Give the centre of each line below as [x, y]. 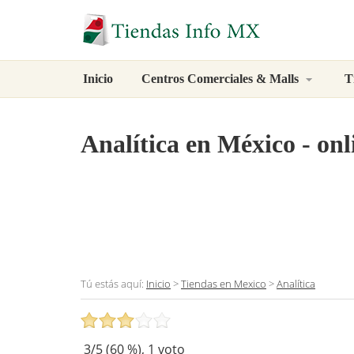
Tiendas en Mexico [224, 284]
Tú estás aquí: [113, 284]
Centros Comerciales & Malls [222, 79]
